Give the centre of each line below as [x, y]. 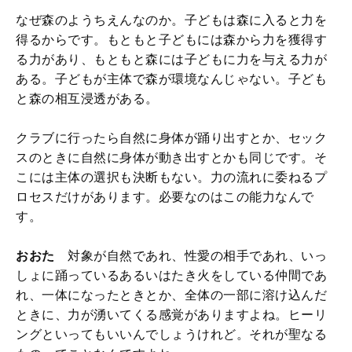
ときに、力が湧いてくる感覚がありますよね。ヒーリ [171, 314]
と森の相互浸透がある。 [87, 98]
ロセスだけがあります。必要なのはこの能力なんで [165, 196]
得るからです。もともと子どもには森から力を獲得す [171, 39]
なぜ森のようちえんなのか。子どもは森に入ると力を [171, 20]
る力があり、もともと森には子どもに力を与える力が [171, 59]
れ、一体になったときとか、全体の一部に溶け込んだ [171, 295]
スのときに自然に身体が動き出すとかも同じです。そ [171, 157]
